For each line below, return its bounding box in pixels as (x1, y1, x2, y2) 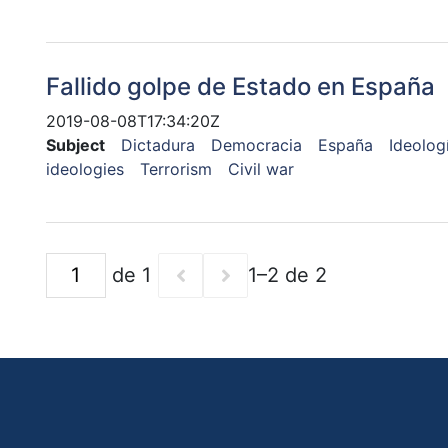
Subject (45, 134, 105, 155)
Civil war (227, 158, 294, 179)
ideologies (45, 158, 124, 179)
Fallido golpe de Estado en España (45, 71, 435, 101)
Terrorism (139, 158, 212, 179)
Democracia (210, 134, 302, 155)
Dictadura (120, 134, 195, 155)
